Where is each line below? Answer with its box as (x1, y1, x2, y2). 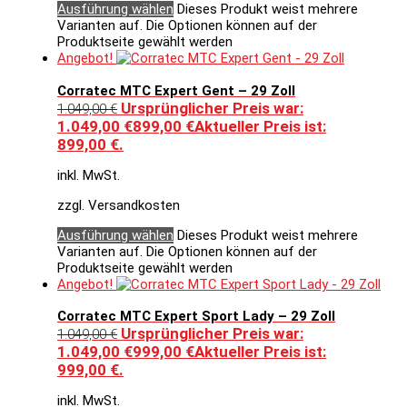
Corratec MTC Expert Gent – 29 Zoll (57, 82, 295, 99)
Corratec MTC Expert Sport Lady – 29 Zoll (57, 308, 335, 325)
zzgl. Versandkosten (57, 196, 180, 213)
